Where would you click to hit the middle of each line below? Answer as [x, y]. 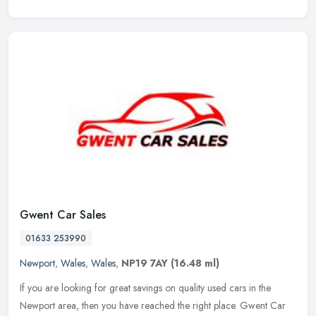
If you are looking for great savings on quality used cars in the [145, 288]
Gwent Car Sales [63, 215]
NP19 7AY [145, 263]
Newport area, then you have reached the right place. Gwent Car [153, 306]
